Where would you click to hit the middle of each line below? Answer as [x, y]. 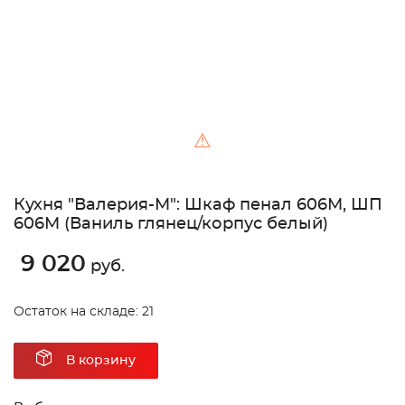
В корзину [101, 361]
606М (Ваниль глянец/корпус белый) [171, 225]
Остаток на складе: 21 [84, 312]
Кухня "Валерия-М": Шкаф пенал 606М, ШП [198, 206]
